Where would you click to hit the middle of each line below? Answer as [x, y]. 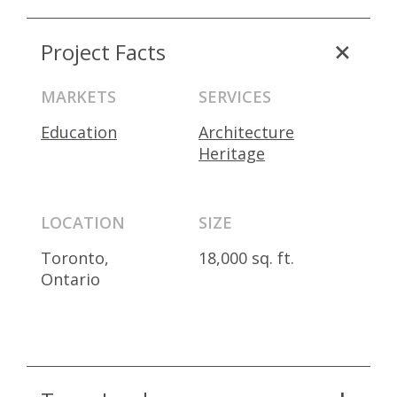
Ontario [70, 279]
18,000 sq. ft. [246, 258]
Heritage [232, 153]
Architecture [246, 132]
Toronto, [75, 258]
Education [79, 132]
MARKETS [78, 97]
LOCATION [83, 222]
